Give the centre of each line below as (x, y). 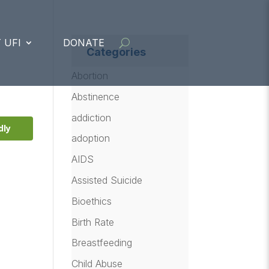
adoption (91, 138)
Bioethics (92, 201)
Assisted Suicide (107, 180)
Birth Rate (93, 222)
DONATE (83, 43)
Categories (116, 52)
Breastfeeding (102, 243)
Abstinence (96, 96)
